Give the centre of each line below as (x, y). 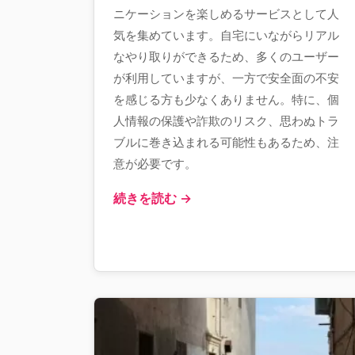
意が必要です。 (155, 164)
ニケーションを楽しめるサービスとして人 (226, 14)
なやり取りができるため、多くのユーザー (226, 57)
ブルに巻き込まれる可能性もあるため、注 (226, 142)
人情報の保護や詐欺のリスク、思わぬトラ (226, 121)
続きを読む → (153, 198)
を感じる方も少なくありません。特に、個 (226, 99)
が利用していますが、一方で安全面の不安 (226, 78)
